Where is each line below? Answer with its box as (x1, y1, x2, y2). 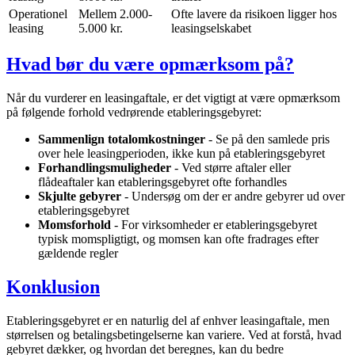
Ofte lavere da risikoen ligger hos (171, 7, 337, 21)
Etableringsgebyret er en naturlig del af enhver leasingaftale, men (6, 313, 330, 327)
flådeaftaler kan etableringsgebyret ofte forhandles (38, 175, 287, 189)
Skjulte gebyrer (38, 189, 121, 204)
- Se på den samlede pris (205, 132, 330, 147)
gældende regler (38, 246, 118, 261)
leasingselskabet (171, 21, 251, 36)
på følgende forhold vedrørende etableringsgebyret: (6, 105, 261, 120)
